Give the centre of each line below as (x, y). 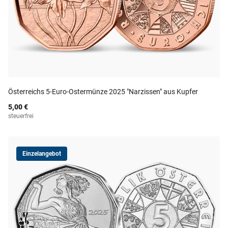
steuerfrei (21, 116)
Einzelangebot (42, 154)
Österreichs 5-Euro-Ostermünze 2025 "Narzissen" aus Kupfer (103, 92)
